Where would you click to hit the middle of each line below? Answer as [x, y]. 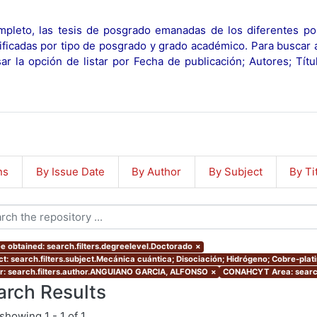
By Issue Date [70, 171]
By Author [157, 171]
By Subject [235, 171]
